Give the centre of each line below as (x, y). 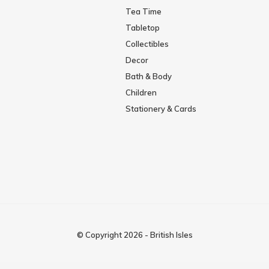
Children (141, 93)
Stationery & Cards (161, 109)
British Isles (171, 235)
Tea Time (143, 12)
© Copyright (100, 235)
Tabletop (142, 28)
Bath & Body (148, 77)
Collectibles (147, 44)
